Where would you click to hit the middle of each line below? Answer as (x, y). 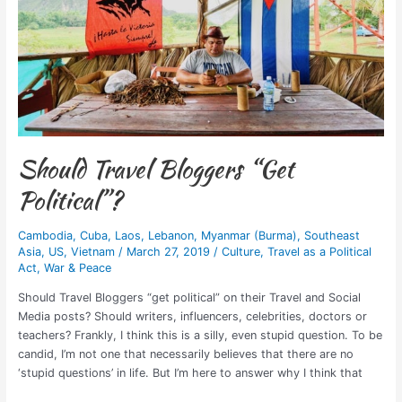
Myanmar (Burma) (249, 236)
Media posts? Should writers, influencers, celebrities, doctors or (192, 317)
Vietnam (92, 252)
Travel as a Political (319, 252)
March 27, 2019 (170, 252)
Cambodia (45, 236)
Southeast (332, 236)
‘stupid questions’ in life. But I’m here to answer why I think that (190, 373)
